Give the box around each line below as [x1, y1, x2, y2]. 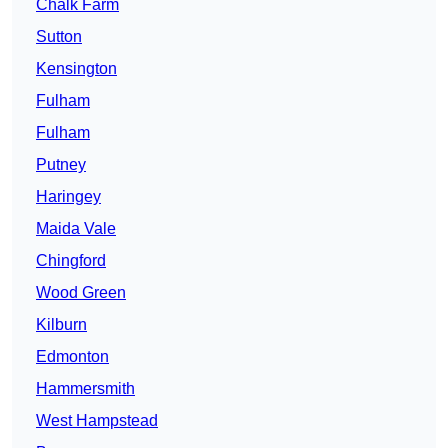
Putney [36, 156, 86, 174]
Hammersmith [36, 380, 135, 398]
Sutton [36, 28, 82, 46]
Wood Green [36, 284, 126, 302]
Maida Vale [36, 220, 116, 238]
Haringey [36, 188, 101, 206]
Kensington [36, 60, 117, 78]
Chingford [36, 252, 106, 270]
